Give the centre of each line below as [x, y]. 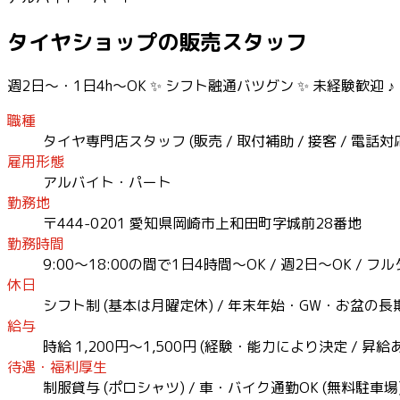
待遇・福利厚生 [57, 367]
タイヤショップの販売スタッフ [157, 42]
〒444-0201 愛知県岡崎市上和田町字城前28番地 [202, 223]
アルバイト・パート [107, 182]
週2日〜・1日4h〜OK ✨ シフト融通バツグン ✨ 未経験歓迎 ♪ [201, 85]
